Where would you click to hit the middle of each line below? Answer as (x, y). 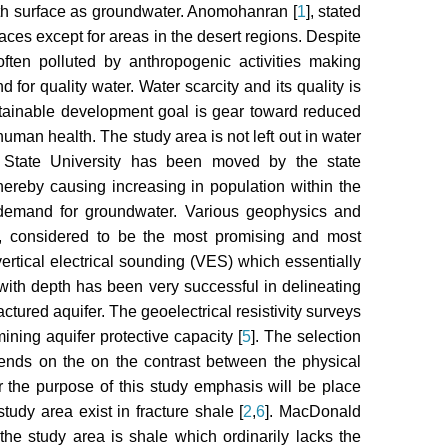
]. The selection (306, 336)
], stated (333, 11)
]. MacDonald (313, 411)
